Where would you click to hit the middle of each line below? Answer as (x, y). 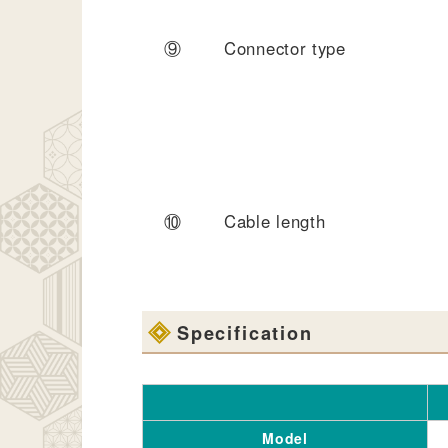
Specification (245, 332)
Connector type (285, 47)
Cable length (275, 220)
